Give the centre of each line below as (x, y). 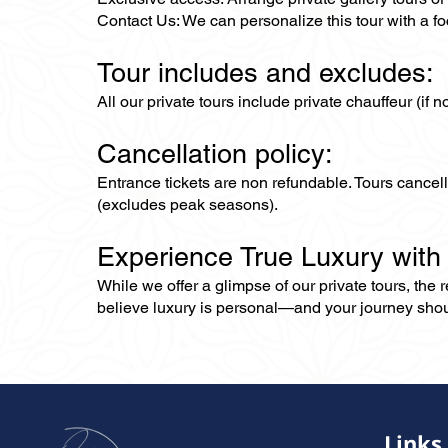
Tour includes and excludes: (265, 72)
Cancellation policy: (219, 153)
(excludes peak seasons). (187, 204)
